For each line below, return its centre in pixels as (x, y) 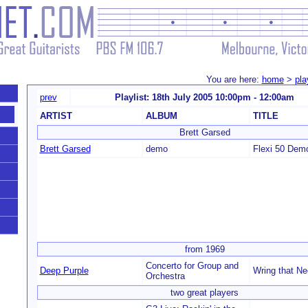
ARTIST (56, 116)
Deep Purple (64, 271)
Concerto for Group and (192, 266)
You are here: (234, 79)
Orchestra (165, 276)
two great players (205, 293)
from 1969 (205, 249)
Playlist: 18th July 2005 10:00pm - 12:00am (204, 97)
